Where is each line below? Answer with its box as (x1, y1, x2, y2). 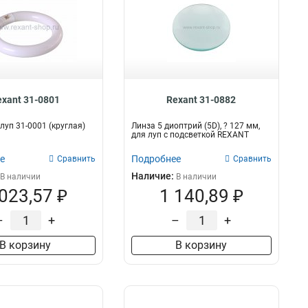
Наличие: (131, 170, 176, 181)
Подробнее (131, 153, 181, 164)
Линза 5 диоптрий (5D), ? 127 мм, (131, 121, 260, 131)
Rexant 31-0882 (166, 94, 236, 105)
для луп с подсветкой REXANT (131, 130, 249, 140)
